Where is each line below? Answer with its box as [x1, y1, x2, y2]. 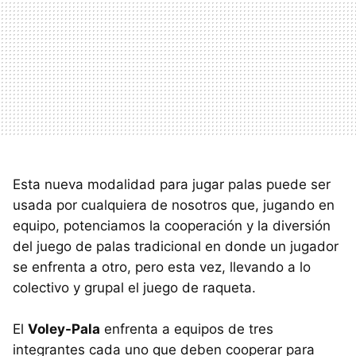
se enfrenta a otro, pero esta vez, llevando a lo [13, 258, 311, 275]
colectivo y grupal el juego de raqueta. [13, 279, 256, 296]
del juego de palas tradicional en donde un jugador [13, 238, 339, 254]
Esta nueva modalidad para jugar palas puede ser [13, 176, 331, 192]
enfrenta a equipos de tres [100, 320, 273, 337]
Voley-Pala [28, 320, 100, 337]
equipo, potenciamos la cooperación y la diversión [13, 217, 331, 234]
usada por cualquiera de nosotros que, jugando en [13, 196, 335, 213]
